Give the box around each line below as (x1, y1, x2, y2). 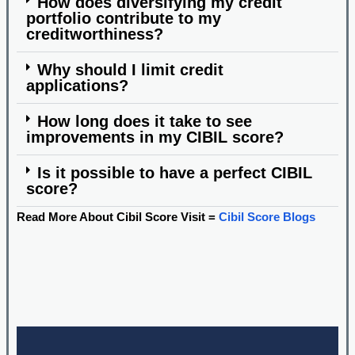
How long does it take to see (37, 112, 253, 130)
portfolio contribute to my (25, 9, 221, 27)
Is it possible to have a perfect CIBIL (37, 163, 313, 181)
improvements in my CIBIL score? (25, 128, 284, 146)
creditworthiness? (25, 25, 163, 43)
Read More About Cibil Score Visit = (16, 210, 219, 223)
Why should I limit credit (37, 60, 224, 78)
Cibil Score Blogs (218, 210, 315, 223)
